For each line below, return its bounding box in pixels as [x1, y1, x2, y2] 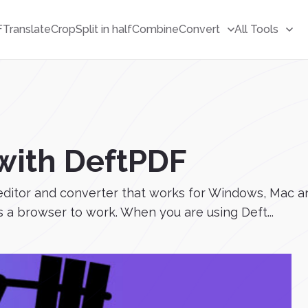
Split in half [76, 23, 132, 36]
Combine [132, 23, 179, 36]
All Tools [234, 23, 278, 36]
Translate [3, 23, 51, 36]
